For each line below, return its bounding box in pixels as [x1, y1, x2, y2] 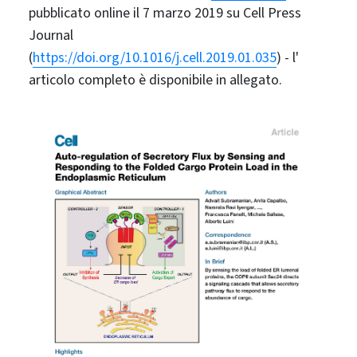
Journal [28, 25, 73, 45]
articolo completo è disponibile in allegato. [28, 70, 282, 89]
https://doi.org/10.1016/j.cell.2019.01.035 [32, 48, 277, 67]
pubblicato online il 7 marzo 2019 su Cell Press [28, 3, 301, 22]
